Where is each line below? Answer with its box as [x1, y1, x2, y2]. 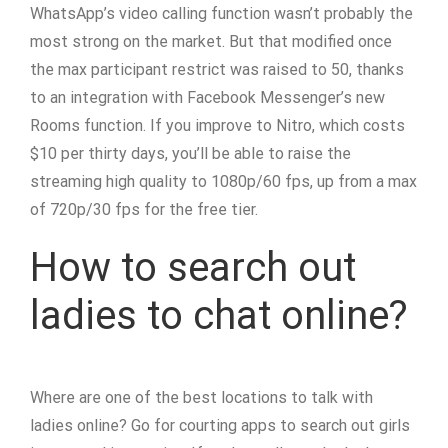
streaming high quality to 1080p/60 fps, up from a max [30, 172, 417, 191]
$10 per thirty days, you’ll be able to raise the [30, 144, 351, 163]
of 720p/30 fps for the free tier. [30, 200, 258, 219]
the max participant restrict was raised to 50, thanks [30, 60, 404, 79]
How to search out [30, 244, 356, 291]
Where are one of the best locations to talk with [30, 388, 373, 407]
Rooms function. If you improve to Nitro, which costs [30, 116, 405, 135]
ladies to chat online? [30, 292, 408, 339]
